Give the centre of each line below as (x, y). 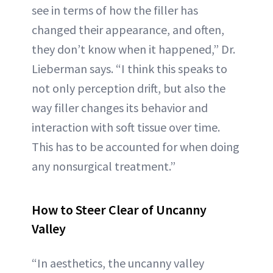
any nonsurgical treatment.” (104, 166)
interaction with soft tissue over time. (126, 127)
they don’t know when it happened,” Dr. (133, 49)
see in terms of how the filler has (115, 10)
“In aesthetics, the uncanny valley (118, 263)
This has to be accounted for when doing (136, 147)
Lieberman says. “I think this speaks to (129, 69)
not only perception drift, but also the (129, 88)
